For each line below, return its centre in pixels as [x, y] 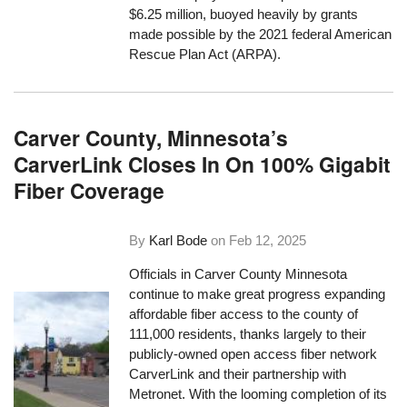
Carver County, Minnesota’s [151, 137]
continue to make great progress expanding [258, 294]
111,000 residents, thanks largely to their [248, 334]
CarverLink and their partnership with [238, 374]
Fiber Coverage [89, 190]
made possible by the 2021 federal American [261, 34]
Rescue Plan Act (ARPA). [205, 54]
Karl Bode [179, 240]
